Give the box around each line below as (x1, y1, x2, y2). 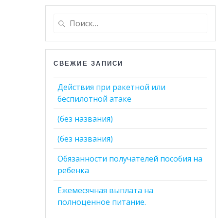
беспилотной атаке (57, 93, 132, 104)
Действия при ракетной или (57, 81, 166, 92)
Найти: (53, 14, 77, 24)
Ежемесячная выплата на (57, 184, 154, 196)
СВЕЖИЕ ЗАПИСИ (54, 59, 124, 67)
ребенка (57, 164, 90, 176)
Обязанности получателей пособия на (57, 153, 203, 164)
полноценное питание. (57, 196, 146, 207)
